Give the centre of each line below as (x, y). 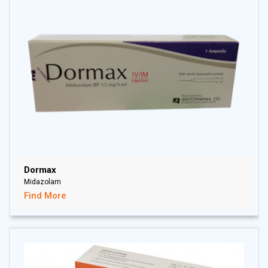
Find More (45, 196)
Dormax (40, 170)
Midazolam (42, 182)
